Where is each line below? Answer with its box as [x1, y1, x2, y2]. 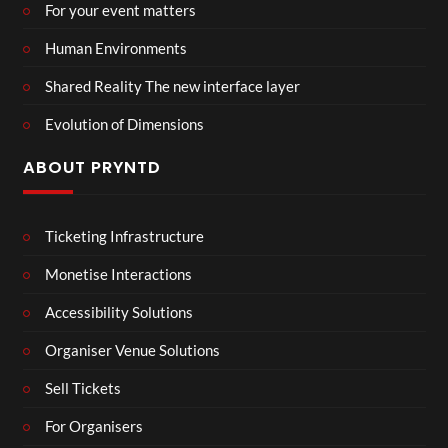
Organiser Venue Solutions [45, 341, 220, 360]
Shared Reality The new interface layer [45, 76, 300, 95]
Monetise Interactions [45, 265, 192, 284]
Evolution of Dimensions [45, 114, 204, 133]
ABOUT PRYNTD [22, 156, 161, 180]
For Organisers [45, 417, 143, 436]
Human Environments [45, 38, 187, 57]
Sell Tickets [45, 379, 121, 398]
